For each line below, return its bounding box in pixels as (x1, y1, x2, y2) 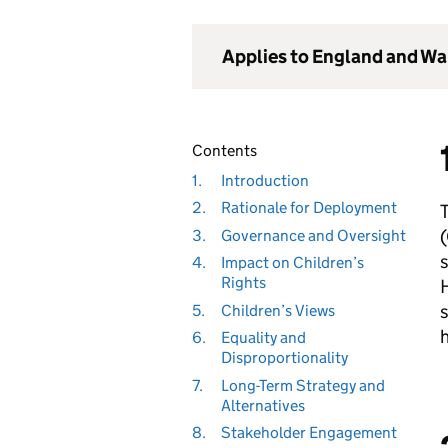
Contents (192, 141, 257, 160)
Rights (220, 273, 266, 292)
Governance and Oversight (220, 225, 406, 245)
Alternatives (220, 395, 305, 415)
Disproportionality (220, 348, 348, 367)
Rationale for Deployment (220, 198, 397, 217)
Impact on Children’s (220, 253, 364, 272)
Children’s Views (220, 300, 335, 320)
